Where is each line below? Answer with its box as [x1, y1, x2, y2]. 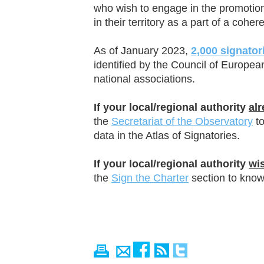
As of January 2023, [94, 45, 191, 57]
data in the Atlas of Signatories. [94, 130, 240, 141]
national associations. [94, 73, 195, 85]
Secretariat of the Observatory [111, 115, 253, 127]
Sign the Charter [111, 172, 189, 184]
